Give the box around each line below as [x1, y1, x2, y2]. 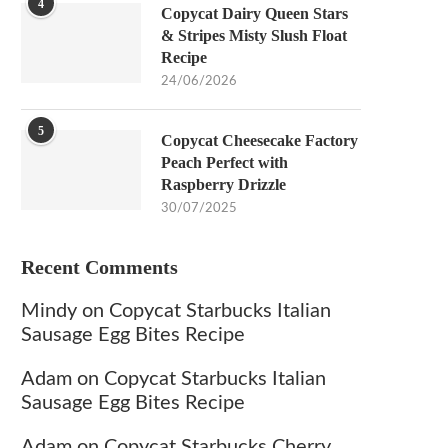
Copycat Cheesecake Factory [161, 132, 358, 149]
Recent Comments [21, 256, 178, 278]
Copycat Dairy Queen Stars [161, 5, 348, 22]
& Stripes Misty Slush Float [161, 27, 347, 44]
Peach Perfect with [161, 154, 288, 171]
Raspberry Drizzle [161, 176, 286, 193]
